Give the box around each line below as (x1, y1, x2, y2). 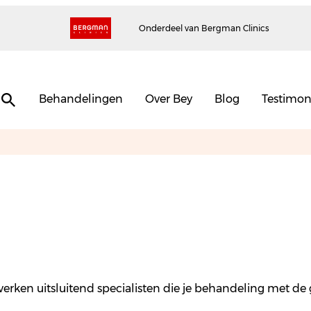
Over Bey (145, 92, 192, 106)
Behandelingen (39, 92, 123, 106)
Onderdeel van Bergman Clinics (138, 23, 269, 33)
